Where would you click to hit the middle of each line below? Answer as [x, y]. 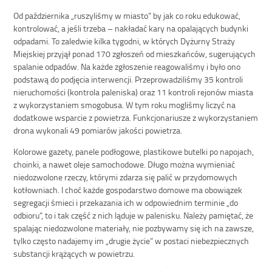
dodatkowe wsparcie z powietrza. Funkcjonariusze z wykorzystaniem [136, 118]
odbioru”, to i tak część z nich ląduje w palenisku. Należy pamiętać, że [134, 216]
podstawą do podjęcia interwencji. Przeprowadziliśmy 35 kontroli [128, 80]
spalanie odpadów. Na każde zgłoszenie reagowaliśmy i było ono [127, 67]
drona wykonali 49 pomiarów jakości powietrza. [98, 131]
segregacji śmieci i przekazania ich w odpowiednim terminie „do [126, 203]
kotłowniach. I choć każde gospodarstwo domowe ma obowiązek [128, 190]
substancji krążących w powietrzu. [74, 254]
